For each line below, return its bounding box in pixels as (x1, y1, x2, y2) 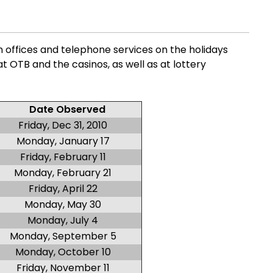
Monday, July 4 (27, 213, 98, 227)
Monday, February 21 (14, 166, 112, 180)
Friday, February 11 (19, 150, 106, 164)
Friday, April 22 (28, 182, 97, 196)
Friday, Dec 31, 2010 (18, 118, 107, 132)
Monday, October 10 (15, 245, 111, 259)
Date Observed (29, 102, 105, 116)
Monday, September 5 (9, 229, 116, 243)
